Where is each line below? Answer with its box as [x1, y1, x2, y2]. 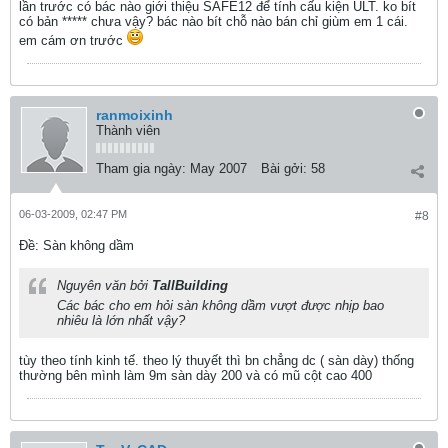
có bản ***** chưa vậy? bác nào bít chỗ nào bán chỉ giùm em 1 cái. [19, 14, 408, 29]
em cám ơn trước [19, 33, 127, 48]
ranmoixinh [96, 107, 173, 123]
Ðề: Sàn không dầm [19, 238, 134, 253]
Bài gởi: [261, 161, 307, 176]
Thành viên [96, 123, 160, 138]
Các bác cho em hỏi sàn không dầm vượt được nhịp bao [57, 298, 384, 313]
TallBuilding [152, 278, 228, 293]
